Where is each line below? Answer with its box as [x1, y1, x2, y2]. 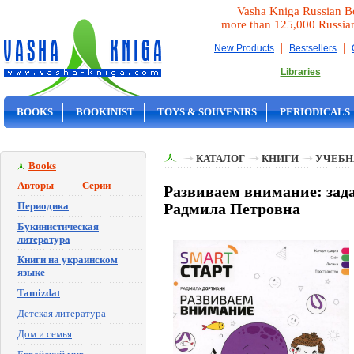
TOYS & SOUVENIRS [157, 106, 257, 118]
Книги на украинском [17, 254, 118, 265]
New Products [214, 43, 274, 54]
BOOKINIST [76, 106, 134, 118]
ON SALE [17, 131, 61, 143]
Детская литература [17, 307, 106, 319]
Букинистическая [17, 220, 99, 232]
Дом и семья [17, 328, 72, 340]
